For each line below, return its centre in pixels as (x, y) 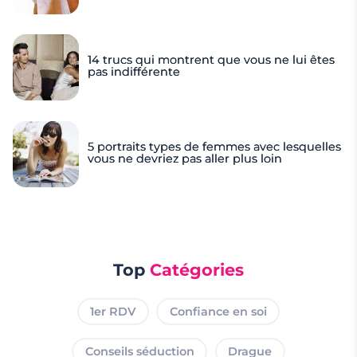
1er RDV (113, 311)
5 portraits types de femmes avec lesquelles (215, 146)
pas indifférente (134, 72)
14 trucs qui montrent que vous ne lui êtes (212, 60)
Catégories (197, 269)
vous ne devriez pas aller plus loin (185, 158)
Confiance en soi (218, 311)
